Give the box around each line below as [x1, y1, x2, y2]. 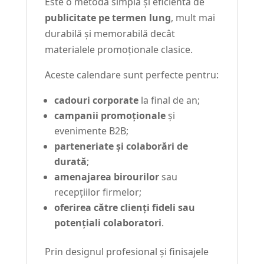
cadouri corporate [54, 94, 138, 107]
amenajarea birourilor [54, 170, 159, 184]
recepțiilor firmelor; [54, 186, 141, 199]
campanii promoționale [54, 109, 166, 123]
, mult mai [170, 11, 215, 25]
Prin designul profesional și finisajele [44, 245, 209, 259]
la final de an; [138, 94, 200, 107]
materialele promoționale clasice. [44, 43, 193, 57]
